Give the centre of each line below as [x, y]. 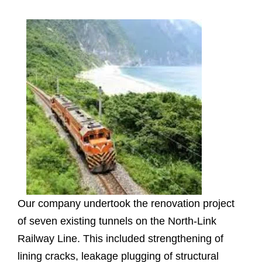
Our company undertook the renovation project [126, 204]
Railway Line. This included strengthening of [120, 239]
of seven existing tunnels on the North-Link [117, 221]
